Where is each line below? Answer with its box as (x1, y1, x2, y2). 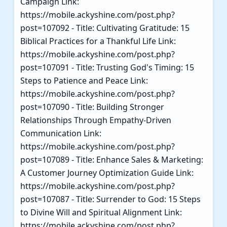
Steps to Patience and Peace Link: (20, 74, 148, 86)
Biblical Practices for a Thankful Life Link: (20, 35, 176, 47)
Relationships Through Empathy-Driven (20, 114, 171, 126)
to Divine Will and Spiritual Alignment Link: (20, 206, 182, 218)
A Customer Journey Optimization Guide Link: (20, 167, 194, 178)
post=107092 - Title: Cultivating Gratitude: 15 (20, 22, 190, 33)
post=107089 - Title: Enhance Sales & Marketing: (20, 154, 203, 165)
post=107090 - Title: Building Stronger (20, 101, 164, 112)
